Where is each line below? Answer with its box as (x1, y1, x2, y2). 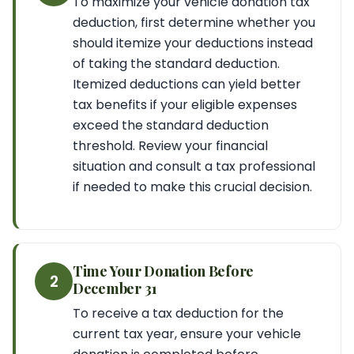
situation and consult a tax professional (73, 157, 315, 175)
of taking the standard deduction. (73, 55, 280, 73)
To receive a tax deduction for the (73, 304, 284, 322)
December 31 (73, 278, 157, 298)
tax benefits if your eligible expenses (73, 96, 297, 114)
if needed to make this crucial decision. (73, 178, 312, 196)
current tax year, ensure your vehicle (73, 325, 301, 343)
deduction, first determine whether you (73, 13, 315, 32)
